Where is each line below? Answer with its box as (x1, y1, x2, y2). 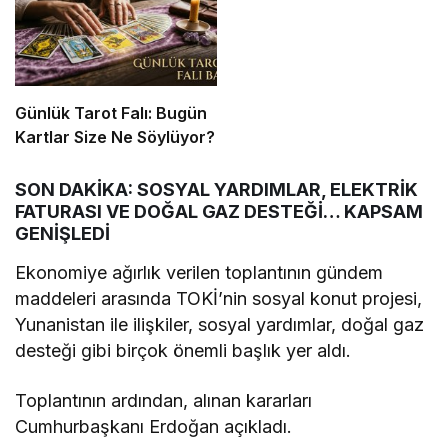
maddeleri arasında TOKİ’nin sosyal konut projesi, (15, 287, 423, 309)
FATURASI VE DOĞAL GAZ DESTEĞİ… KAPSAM (15, 200, 423, 222)
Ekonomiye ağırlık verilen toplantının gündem (15, 261, 384, 283)
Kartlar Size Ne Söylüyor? (15, 126, 215, 147)
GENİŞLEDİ (15, 222, 110, 244)
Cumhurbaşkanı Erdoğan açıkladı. (15, 415, 293, 437)
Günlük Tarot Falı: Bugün (15, 102, 207, 123)
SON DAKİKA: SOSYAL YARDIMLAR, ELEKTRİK (15, 178, 418, 200)
